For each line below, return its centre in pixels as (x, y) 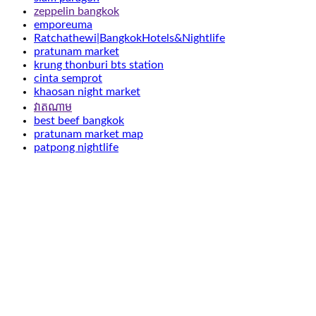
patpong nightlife (76, 148)
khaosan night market (87, 92)
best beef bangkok (79, 121)
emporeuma (63, 25)
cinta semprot (68, 79)
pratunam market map (89, 134)
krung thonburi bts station (99, 65)
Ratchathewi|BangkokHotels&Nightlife (129, 38)
